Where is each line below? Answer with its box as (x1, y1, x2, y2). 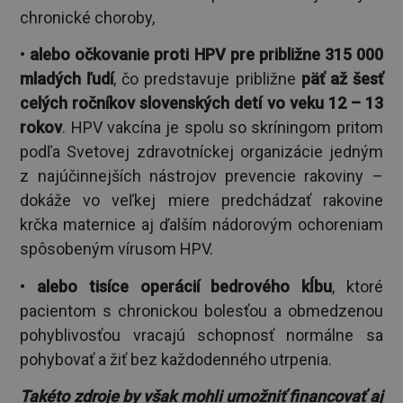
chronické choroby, (20, 8, 156, 28)
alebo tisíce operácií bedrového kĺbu (37, 276, 332, 296)
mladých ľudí (20, 69, 114, 89)
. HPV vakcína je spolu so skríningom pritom (62, 118, 383, 138)
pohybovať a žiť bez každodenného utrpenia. (20, 349, 333, 369)
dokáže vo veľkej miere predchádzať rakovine (20, 191, 383, 210)
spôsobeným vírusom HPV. (20, 239, 214, 259)
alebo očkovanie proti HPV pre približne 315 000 (30, 45, 383, 65)
